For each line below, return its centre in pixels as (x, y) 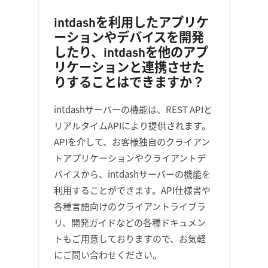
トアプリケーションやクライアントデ (130, 158)
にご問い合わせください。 (108, 255)
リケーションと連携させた (129, 67)
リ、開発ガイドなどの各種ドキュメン (130, 222)
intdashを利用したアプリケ (131, 22)
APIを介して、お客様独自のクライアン (132, 141)
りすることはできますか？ (129, 82)
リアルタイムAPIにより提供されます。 (132, 125)
